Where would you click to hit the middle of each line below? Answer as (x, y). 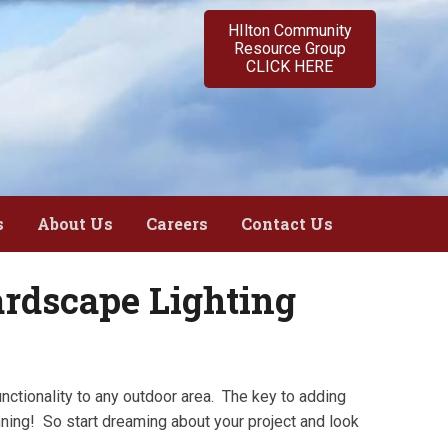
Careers (177, 224)
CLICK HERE (290, 66)
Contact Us (287, 224)
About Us (75, 224)
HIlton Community (289, 30)
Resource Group (289, 48)
